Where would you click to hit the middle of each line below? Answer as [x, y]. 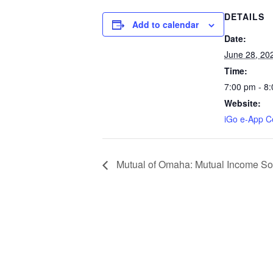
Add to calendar [165, 24]
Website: [243, 103]
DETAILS [244, 16]
